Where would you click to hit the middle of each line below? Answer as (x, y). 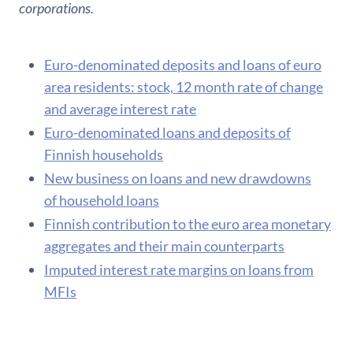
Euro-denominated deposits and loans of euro (183, 64)
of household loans (102, 200)
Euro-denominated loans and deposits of (167, 132)
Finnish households (104, 154)
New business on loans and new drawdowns (178, 178)
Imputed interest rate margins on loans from (179, 269)
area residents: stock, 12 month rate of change (184, 86)
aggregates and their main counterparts (164, 245)
